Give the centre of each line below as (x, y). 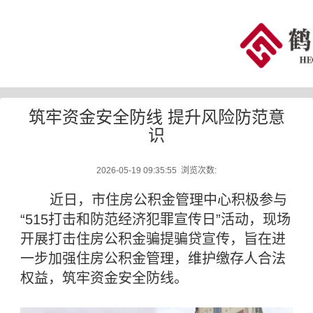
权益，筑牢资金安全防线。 (104, 278)
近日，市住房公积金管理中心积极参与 (154, 200)
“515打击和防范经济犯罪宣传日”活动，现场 (156, 219)
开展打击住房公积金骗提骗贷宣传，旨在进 (153, 239)
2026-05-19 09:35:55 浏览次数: (156, 170)
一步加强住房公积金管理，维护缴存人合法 (153, 259)
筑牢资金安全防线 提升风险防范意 (156, 117)
